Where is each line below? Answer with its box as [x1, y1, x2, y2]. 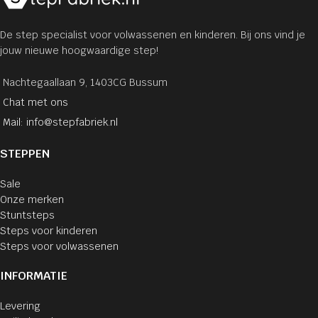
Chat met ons [3, 95, 68, 109]
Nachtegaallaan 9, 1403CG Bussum [3, 75, 168, 89]
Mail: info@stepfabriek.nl [3, 115, 118, 128]
